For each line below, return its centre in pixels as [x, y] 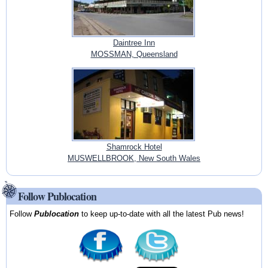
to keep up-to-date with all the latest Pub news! [162, 214]
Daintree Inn [134, 42]
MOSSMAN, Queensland [134, 54]
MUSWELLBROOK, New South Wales [134, 158]
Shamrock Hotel [134, 147]
